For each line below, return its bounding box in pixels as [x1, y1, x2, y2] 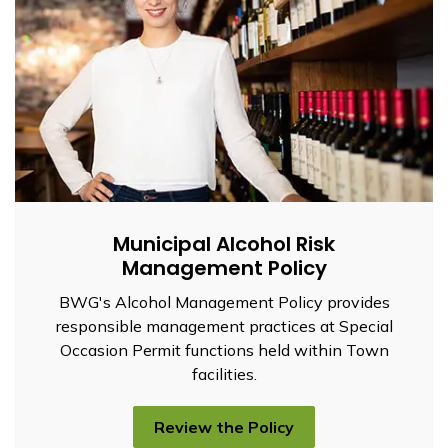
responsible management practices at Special [55, 315, 393, 336]
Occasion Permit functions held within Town [59, 339, 389, 360]
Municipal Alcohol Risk [113, 229, 335, 258]
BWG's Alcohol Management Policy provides [58, 291, 390, 312]
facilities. [191, 363, 257, 384]
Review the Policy [154, 416, 294, 437]
